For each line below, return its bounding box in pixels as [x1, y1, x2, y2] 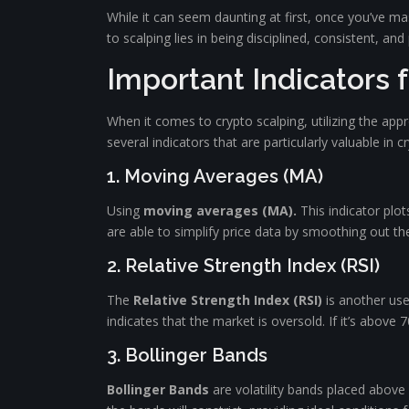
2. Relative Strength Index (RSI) [107, 255, 380, 277]
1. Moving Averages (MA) [107, 165, 323, 187]
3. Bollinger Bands [107, 344, 267, 366]
